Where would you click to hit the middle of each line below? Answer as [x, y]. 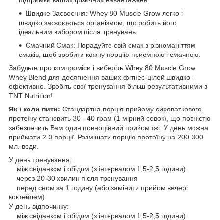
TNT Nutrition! [31, 96]
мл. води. [24, 147]
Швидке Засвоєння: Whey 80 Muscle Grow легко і [104, 14]
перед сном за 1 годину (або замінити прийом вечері [98, 188]
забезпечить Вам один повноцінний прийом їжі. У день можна [109, 128]
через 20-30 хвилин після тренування [73, 179]
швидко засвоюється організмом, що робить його [98, 23]
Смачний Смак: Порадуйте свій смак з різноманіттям [110, 45]
